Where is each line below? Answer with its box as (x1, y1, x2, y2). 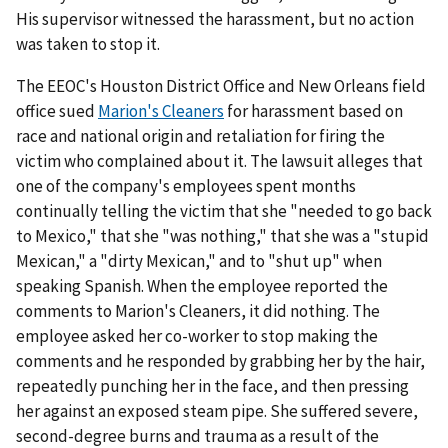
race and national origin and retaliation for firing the (16, 124, 385, 147)
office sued (16, 99, 98, 122)
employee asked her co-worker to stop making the (16, 324, 378, 347)
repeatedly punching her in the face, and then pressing (16, 374, 409, 397)
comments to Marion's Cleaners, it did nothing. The (16, 299, 380, 322)
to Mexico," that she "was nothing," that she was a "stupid (16, 224, 429, 247)
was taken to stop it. (16, 32, 160, 55)
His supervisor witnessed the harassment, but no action (16, 7, 414, 30)
